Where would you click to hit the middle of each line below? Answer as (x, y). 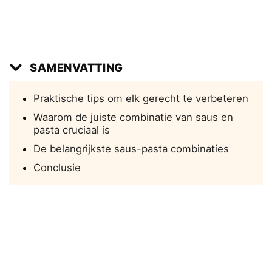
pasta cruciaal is (72, 130)
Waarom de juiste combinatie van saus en (133, 117)
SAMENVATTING (76, 68)
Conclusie (57, 168)
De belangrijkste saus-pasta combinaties (131, 149)
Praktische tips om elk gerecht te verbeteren (141, 99)
